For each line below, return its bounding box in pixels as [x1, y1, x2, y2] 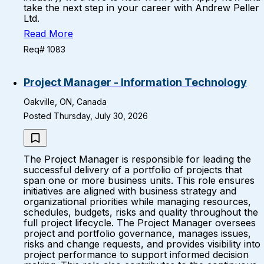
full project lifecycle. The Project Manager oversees [24, 217, 256, 229]
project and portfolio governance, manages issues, [24, 227, 251, 239]
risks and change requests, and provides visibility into [24, 238, 260, 250]
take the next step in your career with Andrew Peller [24, 2, 259, 14]
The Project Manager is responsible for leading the [24, 153, 251, 165]
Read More [24, 28, 73, 39]
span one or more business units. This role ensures [24, 174, 255, 186]
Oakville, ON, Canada [24, 97, 107, 107]
